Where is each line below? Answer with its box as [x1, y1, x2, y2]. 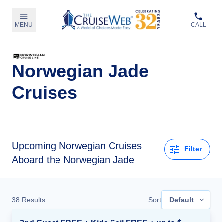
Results [20, 195, 45, 204]
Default [169, 195, 194, 204]
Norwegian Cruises [59, 140, 142, 151]
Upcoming [12, 140, 56, 151]
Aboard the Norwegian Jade [12, 154, 134, 165]
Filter [184, 145, 202, 153]
